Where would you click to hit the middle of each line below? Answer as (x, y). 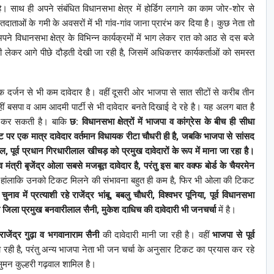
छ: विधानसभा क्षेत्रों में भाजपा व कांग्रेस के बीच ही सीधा (162, 121)
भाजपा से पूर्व (233, 235)
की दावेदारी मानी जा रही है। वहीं (156, 235)
